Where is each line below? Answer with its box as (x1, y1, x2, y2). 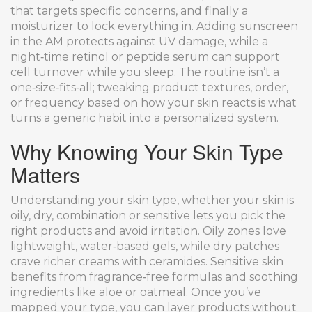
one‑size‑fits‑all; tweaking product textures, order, (10, 81, 288, 94)
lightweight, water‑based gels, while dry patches (10, 240, 279, 253)
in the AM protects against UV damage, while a (10, 35, 268, 48)
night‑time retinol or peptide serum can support (10, 50, 280, 63)
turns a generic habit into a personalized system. (10, 111, 279, 125)
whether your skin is (182, 194, 294, 207)
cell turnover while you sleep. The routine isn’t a (10, 65, 279, 79)
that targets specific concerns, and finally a (10, 4, 248, 17)
